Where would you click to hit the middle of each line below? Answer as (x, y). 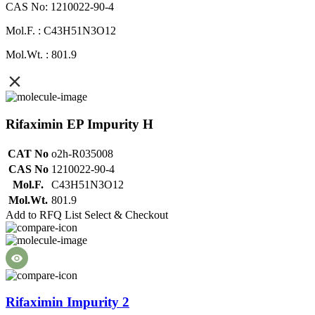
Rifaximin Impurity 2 (67, 302)
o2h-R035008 (82, 153)
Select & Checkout (126, 214)
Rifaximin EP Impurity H (79, 124)
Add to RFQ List (44, 214)
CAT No (28, 153)
